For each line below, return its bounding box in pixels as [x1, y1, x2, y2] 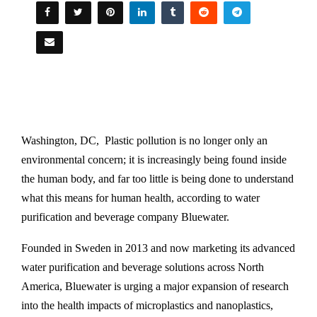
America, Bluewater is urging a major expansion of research [21, 280, 289, 292]
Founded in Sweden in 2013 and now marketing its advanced [21, 242, 295, 254]
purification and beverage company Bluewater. [21, 211, 229, 223]
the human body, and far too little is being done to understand [21, 173, 294, 185]
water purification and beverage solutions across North [21, 261, 264, 273]
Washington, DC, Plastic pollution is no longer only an [21, 134, 267, 146]
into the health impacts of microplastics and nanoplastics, [21, 299, 273, 311]
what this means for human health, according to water [21, 192, 260, 204]
